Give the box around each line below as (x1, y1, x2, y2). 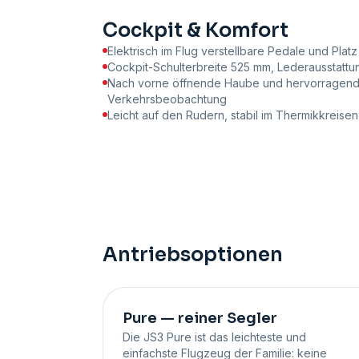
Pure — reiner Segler (123, 309, 277, 328)
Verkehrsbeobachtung (107, 92, 227, 107)
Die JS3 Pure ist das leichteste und (123, 330, 306, 345)
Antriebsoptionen (103, 243, 283, 268)
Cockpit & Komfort (103, 18, 288, 43)
